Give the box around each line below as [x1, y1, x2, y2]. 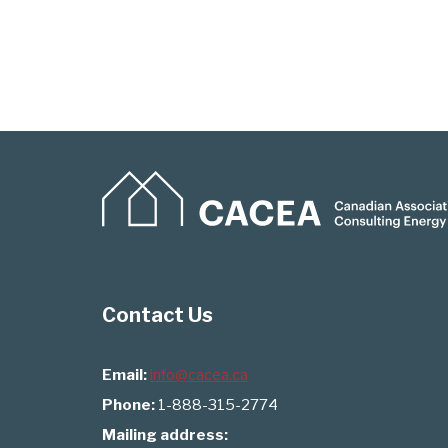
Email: [102, 366, 147, 384]
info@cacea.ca [150, 366, 248, 384]
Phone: [102, 396, 155, 414]
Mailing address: [102, 426, 228, 444]
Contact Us [102, 303, 213, 327]
